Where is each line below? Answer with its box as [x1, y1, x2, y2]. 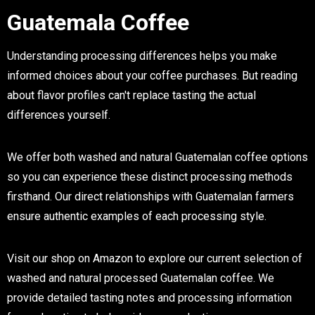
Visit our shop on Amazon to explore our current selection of [7, 251, 302, 265]
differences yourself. [7, 108, 110, 122]
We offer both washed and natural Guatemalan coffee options [7, 150, 308, 164]
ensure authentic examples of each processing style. [7, 209, 266, 223]
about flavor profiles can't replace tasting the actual [7, 88, 256, 102]
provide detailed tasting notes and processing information [7, 290, 292, 304]
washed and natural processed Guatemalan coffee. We [7, 271, 274, 285]
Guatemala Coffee [7, 8, 189, 36]
